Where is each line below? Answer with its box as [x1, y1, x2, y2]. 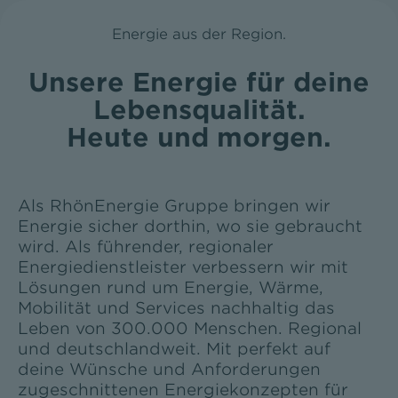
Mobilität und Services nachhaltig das [17, 298, 335, 318]
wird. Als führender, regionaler [17, 237, 274, 257]
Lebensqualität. [92, 94, 306, 126]
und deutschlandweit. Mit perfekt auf [17, 339, 330, 359]
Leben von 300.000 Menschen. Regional [17, 319, 362, 338]
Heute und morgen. [67, 122, 331, 154]
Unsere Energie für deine [28, 67, 370, 99]
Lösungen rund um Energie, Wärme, [17, 278, 323, 298]
